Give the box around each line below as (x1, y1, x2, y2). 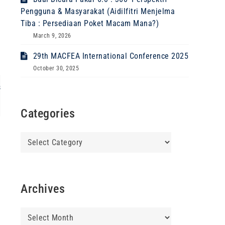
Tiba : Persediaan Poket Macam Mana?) (21, 19, 159, 28)
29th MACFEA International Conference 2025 (33, 51, 188, 61)
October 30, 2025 (33, 65, 79, 72)
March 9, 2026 (33, 32, 71, 39)
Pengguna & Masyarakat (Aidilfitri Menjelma (21, 7, 175, 16)
